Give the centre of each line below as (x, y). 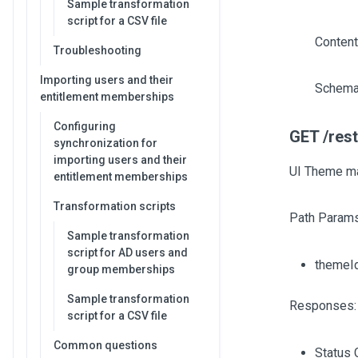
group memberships (121, 269)
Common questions (105, 345)
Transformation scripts (115, 206)
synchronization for (105, 143)
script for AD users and (127, 253)
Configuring (85, 126)
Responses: (322, 306)
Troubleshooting (97, 50)
